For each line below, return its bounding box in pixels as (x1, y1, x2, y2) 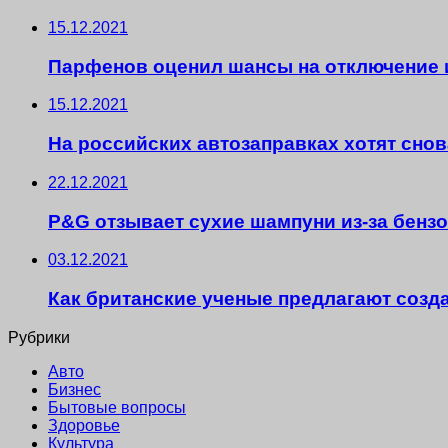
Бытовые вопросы (48, 398, 186, 416)
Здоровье (48, 416, 120, 434)
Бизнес (48, 380, 101, 398)
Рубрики (8, 328, 70, 346)
